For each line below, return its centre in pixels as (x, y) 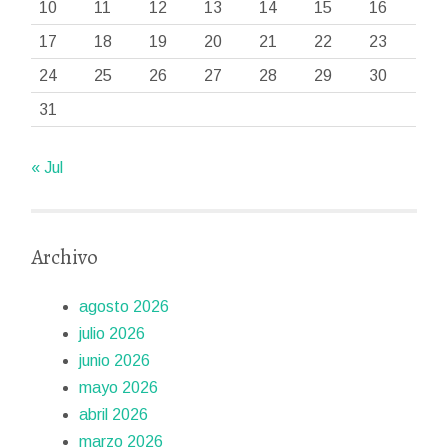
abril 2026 (114, 414)
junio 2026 (115, 360)
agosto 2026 (124, 306)
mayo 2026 (119, 387)
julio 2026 (112, 333)
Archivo (65, 256)
